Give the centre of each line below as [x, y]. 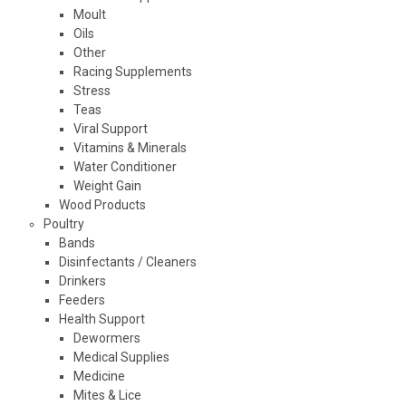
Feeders [82, 300]
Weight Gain [108, 185]
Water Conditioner [126, 166]
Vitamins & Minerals [130, 147]
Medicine [100, 376]
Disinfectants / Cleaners [127, 261]
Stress [92, 90]
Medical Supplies [122, 357]
